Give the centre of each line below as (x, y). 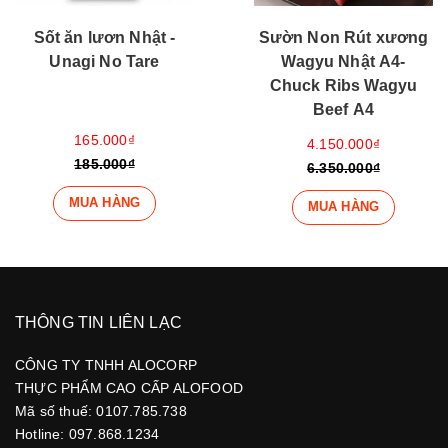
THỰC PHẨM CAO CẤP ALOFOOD (129, 387)
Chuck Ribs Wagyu (343, 85)
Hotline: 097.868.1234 (87, 433)
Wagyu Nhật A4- (343, 61)
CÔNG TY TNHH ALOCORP (106, 364)
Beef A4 (343, 109)
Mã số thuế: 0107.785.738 (101, 410)
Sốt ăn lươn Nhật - (104, 37)
